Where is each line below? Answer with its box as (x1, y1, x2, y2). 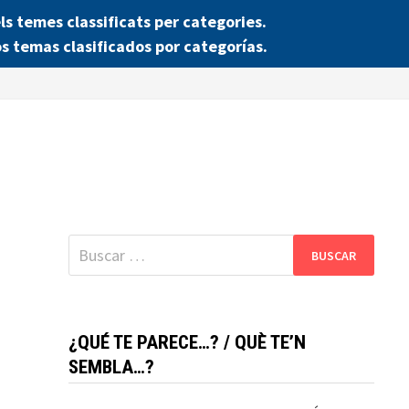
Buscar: (67, 236, 118, 257)
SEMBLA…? (68, 356, 154, 378)
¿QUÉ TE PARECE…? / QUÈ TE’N (68, 331, 306, 353)
